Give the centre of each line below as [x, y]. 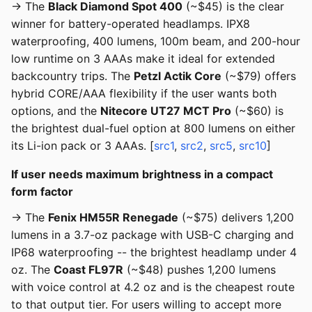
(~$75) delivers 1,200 [236, 218]
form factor [42, 192]
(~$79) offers [259, 76]
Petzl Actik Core [178, 76]
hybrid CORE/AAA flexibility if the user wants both [144, 94]
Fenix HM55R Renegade [113, 218]
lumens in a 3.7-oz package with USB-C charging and [153, 235]
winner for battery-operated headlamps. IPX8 [131, 24]
